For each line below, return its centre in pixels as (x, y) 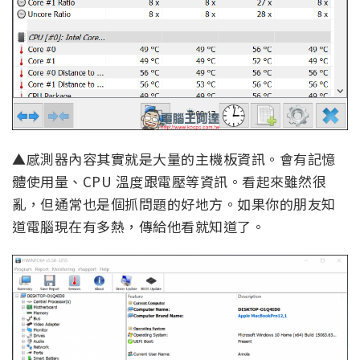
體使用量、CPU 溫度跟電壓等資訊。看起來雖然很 (169, 181)
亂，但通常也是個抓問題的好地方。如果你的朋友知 (174, 203)
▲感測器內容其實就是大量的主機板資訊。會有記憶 (174, 158)
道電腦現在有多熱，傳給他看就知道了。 (139, 226)
